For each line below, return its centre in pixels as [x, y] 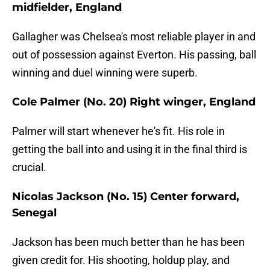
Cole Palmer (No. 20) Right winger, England [134, 102]
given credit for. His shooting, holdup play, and [121, 260]
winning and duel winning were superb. [105, 73]
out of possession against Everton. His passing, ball [134, 55]
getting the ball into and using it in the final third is [130, 149]
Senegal [34, 213]
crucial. [29, 168]
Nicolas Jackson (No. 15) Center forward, [126, 197]
